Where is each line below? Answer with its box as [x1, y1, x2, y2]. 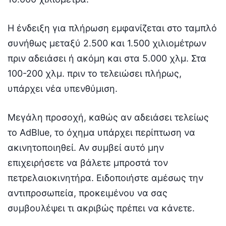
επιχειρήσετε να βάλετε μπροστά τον [8, 157, 168, 168]
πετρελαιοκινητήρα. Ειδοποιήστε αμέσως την [8, 173, 203, 184]
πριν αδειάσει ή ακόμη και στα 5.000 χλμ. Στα [8, 53, 206, 64]
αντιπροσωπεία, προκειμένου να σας [8, 188, 167, 199]
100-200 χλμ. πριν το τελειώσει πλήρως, [8, 68, 182, 79]
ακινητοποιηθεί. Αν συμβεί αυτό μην [8, 142, 164, 153]
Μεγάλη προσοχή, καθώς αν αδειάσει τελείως [8, 112, 209, 123]
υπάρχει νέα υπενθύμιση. [8, 83, 118, 94]
